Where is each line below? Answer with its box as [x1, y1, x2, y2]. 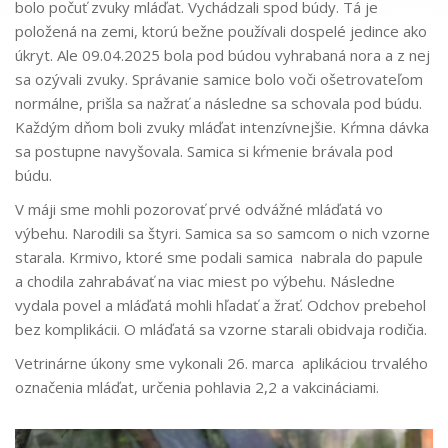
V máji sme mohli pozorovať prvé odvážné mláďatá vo [15, 199, 383, 219]
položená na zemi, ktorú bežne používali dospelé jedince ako [15, 21, 427, 41]
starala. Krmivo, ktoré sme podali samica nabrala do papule [15, 247, 423, 267]
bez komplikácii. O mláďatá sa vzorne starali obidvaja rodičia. [15, 319, 427, 339]
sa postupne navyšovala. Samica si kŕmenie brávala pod [15, 141, 393, 161]
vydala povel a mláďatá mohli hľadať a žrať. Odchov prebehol [15, 295, 426, 315]
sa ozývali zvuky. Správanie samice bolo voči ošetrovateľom [15, 69, 423, 89]
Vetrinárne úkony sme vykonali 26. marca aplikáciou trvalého [15, 353, 428, 373]
